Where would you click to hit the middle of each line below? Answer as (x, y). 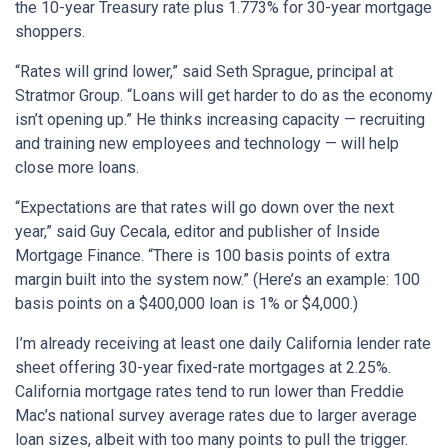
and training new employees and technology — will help (207, 144)
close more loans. (77, 168)
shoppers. (50, 32)
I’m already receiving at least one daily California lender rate (223, 344)
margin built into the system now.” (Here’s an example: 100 (217, 280)
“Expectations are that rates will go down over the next (204, 208)
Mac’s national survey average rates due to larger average (216, 416)
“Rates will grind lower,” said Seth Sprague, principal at (204, 72)
